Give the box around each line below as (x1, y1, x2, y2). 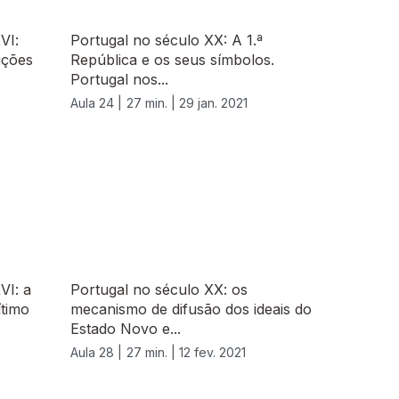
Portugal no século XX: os (70, 281, 248, 299)
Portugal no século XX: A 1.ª (70, 31, 263, 50)
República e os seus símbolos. (70, 51, 274, 69)
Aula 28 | (70, 345, 122, 361)
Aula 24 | (70, 95, 122, 111)
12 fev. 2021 (179, 345, 246, 361)
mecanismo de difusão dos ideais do (70, 300, 312, 319)
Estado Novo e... (70, 320, 181, 338)
